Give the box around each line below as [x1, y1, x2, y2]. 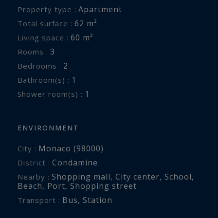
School [164, 171, 192, 182]
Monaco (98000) [38, 143, 104, 154]
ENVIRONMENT [18, 123, 79, 132]
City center [115, 171, 160, 182]
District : [23, 157, 50, 167]
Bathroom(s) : [23, 74, 70, 85]
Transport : [23, 195, 60, 205]
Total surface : [23, 18, 73, 28]
